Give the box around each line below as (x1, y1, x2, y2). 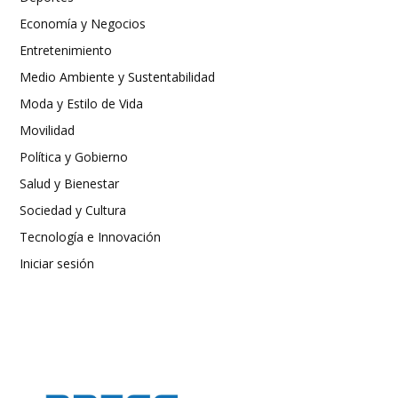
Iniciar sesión (20, 254, 94, 272)
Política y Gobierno (20, 147, 128, 165)
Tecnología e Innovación (20, 227, 161, 245)
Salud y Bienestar (20, 174, 119, 192)
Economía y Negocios (20, 14, 146, 32)
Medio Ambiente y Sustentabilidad (20, 68, 215, 85)
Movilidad (20, 121, 75, 139)
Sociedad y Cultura (20, 201, 126, 219)
